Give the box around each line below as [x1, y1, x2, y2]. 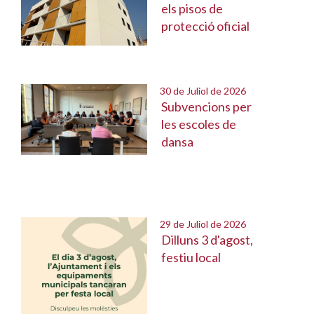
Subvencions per [161, 99, 252, 114]
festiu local [161, 250, 221, 265]
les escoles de [161, 116, 236, 132]
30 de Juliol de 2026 [147, 85, 246, 97]
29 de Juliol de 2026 [147, 218, 246, 230]
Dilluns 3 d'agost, [161, 232, 253, 247]
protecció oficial [161, 18, 250, 34]
